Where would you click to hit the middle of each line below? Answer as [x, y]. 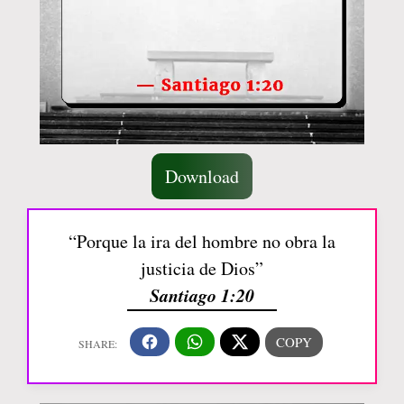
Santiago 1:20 [202, 294]
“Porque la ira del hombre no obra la [202, 241]
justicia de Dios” [202, 268]
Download [202, 176]
